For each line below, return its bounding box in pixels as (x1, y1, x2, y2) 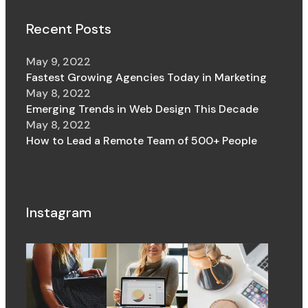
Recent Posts (26, 20, 112, 38)
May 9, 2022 (26, 54, 91, 69)
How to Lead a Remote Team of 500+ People (26, 133, 258, 148)
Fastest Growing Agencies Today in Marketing (26, 70, 267, 85)
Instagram (26, 203, 92, 221)
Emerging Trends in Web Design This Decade (26, 102, 259, 116)
